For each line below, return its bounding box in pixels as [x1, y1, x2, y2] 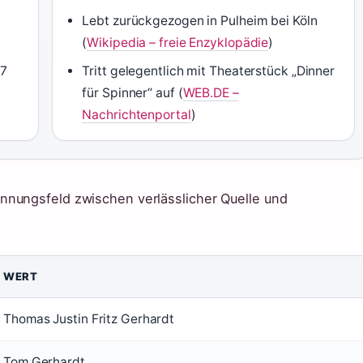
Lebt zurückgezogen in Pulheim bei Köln [82, 13, 318, 28]
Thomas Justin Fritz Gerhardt [3, 311, 175, 327]
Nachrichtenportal [82, 107, 191, 122]
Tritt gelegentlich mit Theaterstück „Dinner [82, 63, 335, 79]
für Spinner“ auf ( [82, 85, 183, 100]
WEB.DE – [182, 85, 239, 100]
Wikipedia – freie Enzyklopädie [87, 35, 269, 50]
